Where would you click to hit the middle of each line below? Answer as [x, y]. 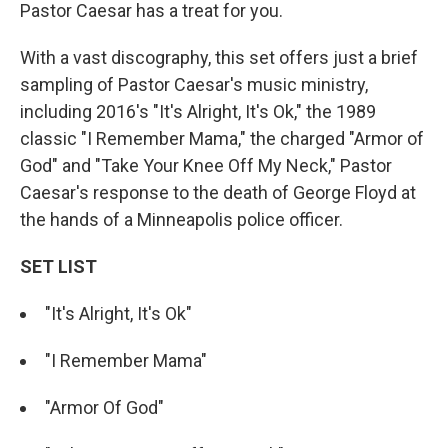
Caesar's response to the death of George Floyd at [218, 192]
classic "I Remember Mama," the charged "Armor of [222, 138]
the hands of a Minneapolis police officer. [181, 219]
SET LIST [58, 266]
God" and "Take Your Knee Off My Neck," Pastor [206, 165]
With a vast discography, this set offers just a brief [219, 57]
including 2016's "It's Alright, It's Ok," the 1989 [198, 111]
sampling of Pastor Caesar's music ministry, [194, 84]
